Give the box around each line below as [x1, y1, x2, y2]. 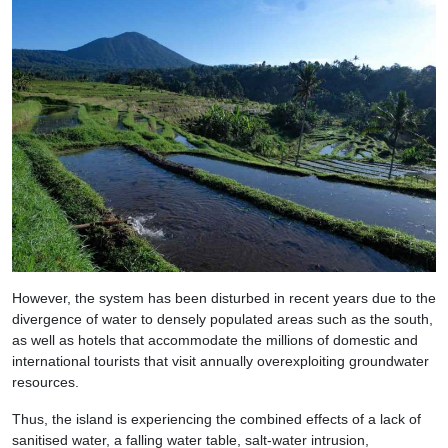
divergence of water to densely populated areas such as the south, [12, 311, 433, 328]
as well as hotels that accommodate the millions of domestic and [12, 332, 418, 349]
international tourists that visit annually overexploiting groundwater [12, 353, 429, 370]
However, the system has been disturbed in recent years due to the [12, 290, 436, 307]
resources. [12, 374, 79, 391]
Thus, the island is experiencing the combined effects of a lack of [12, 411, 421, 428]
